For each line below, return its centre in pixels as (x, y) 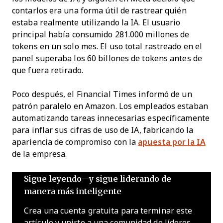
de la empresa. (41, 154)
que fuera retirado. (48, 70)
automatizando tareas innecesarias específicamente (111, 118)
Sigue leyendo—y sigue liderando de (98, 178)
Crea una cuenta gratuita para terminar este (108, 211)
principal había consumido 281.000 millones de (101, 34)
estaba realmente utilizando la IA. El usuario (96, 22)
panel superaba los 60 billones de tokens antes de (107, 58)
